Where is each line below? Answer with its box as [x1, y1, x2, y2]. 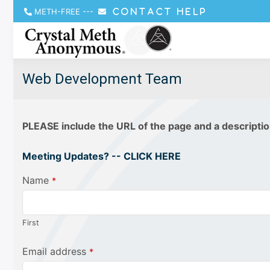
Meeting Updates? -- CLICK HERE [22, 150, 181, 162]
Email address [22, 245, 86, 257]
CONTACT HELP [108, 8, 208, 16]
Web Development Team [22, 71, 182, 87]
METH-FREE [32, 7, 83, 16]
